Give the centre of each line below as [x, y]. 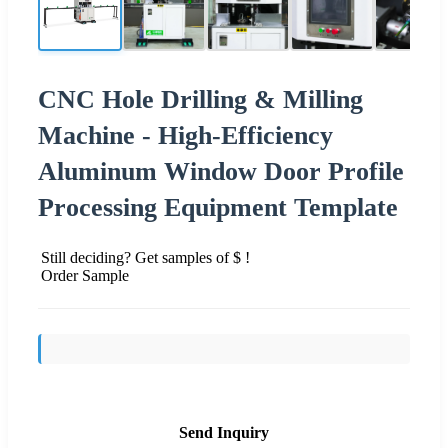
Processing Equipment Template [218, 207]
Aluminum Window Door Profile [221, 171]
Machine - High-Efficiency [185, 135]
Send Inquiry [224, 432]
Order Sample [85, 275]
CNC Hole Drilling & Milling [200, 99]
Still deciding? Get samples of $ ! [145, 257]
